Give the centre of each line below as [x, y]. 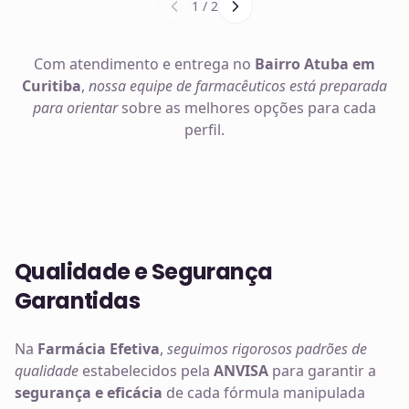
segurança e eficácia [89, 393]
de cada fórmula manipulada [264, 393]
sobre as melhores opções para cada [247, 108]
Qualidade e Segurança [144, 272]
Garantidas [77, 301]
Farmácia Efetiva [99, 349]
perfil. [204, 130]
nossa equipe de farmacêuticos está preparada [238, 86]
